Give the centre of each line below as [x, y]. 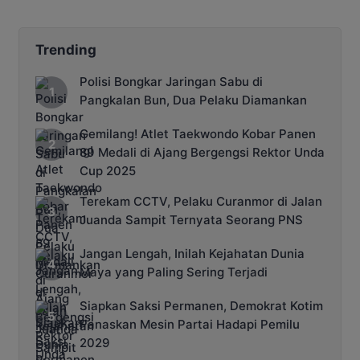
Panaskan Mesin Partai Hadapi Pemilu [190, 325]
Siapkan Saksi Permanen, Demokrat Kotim [201, 306]
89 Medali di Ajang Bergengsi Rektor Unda [202, 153]
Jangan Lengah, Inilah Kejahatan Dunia [192, 254]
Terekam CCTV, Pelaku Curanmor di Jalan [201, 202]
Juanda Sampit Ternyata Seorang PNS [191, 220]
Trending [66, 50]
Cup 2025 [108, 171]
